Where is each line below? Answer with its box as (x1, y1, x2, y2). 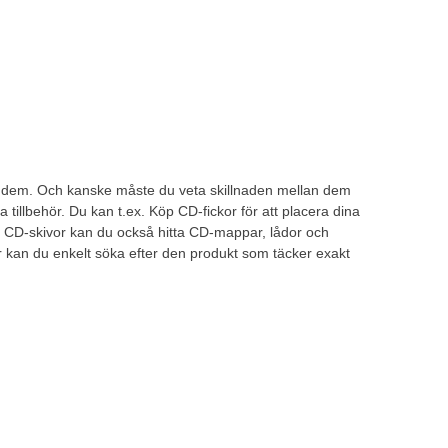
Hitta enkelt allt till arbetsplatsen (126, 387, 326, 404)
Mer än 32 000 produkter (126, 366, 284, 383)
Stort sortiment (126, 333, 258, 356)
